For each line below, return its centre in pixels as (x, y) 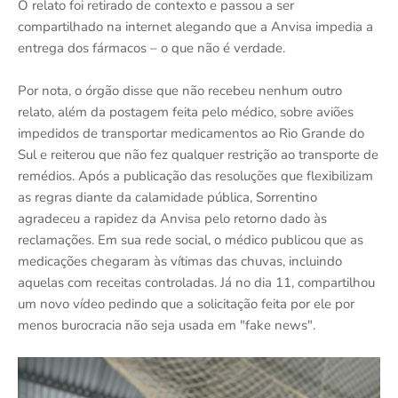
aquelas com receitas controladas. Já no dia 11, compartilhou (196, 283)
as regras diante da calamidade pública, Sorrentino (167, 197)
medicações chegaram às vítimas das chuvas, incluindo (180, 261)
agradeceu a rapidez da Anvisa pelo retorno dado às (172, 219)
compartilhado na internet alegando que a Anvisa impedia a (195, 27)
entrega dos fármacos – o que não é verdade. (151, 48)
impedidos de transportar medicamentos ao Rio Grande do (191, 133)
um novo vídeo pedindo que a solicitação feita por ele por (186, 304)
